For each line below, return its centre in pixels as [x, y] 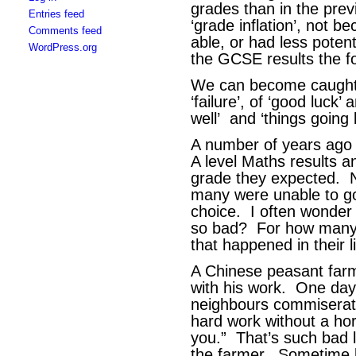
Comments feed [65, 31]
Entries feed [56, 14]
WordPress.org [62, 47]
